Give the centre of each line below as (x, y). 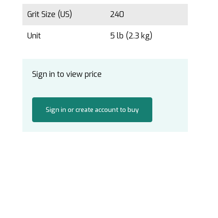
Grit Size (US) (50, 14)
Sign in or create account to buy (92, 109)
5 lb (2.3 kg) (132, 36)
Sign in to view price (67, 74)
